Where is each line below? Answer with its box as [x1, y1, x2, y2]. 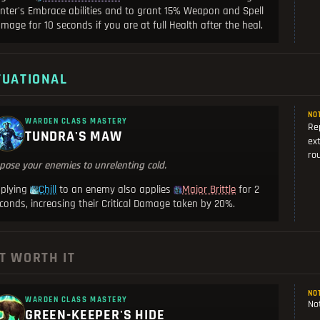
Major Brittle [182, 183, 236, 197]
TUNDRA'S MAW [25, 127, 122, 146]
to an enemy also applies [56, 183, 174, 197]
